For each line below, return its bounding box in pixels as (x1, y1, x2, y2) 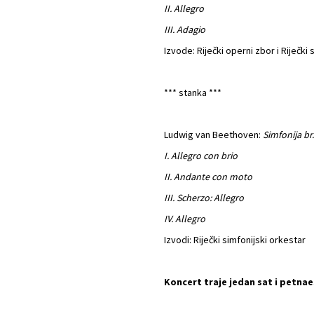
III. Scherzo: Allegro (164, 191, 244, 204)
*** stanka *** (164, 86, 221, 99)
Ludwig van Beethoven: (164, 128, 263, 141)
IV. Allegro (164, 212, 205, 225)
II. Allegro (164, 2, 204, 15)
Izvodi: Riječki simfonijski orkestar (164, 233, 306, 246)
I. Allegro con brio (164, 149, 238, 162)
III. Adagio (164, 23, 205, 36)
